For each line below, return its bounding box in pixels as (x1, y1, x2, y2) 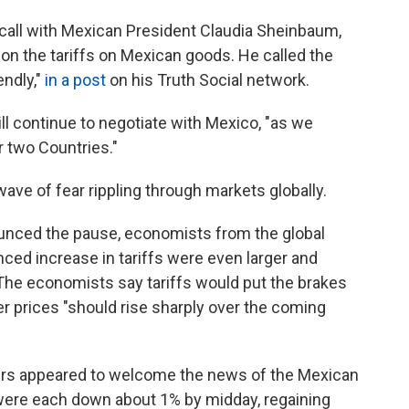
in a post (45, 70, 110, 89)
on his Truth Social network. (110, 70, 309, 89)
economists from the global (124, 224, 325, 243)
